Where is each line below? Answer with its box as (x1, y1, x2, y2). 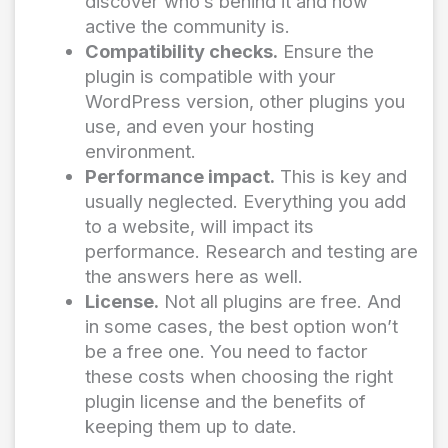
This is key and (274, 164, 407, 187)
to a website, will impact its (84, 214, 314, 237)
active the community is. (84, 14, 295, 37)
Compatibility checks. (84, 39, 278, 62)
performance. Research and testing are (84, 239, 418, 262)
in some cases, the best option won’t (84, 314, 398, 337)
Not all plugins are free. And (158, 289, 401, 312)
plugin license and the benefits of (84, 389, 366, 412)
